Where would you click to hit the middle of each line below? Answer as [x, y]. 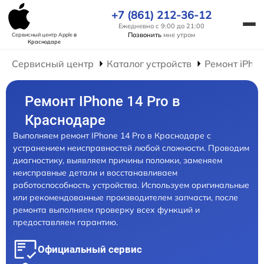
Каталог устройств [149, 64]
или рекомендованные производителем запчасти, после [126, 197]
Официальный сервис [90, 249]
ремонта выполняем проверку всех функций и [106, 210]
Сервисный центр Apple [43, 34]
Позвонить [145, 34]
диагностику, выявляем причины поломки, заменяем [118, 160]
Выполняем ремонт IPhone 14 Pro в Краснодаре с [112, 136]
